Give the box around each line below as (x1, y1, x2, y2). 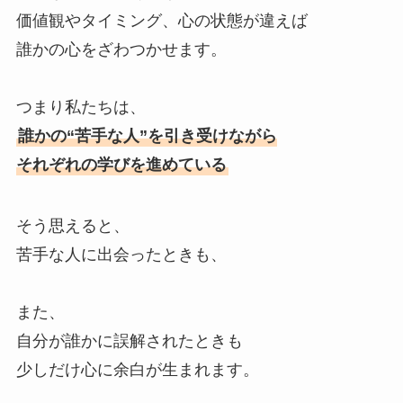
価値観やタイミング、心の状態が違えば (15, 12, 308, 31)
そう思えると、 (15, 216, 130, 235)
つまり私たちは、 (15, 98, 146, 117)
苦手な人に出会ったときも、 (15, 245, 227, 264)
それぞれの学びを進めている (15, 156, 227, 175)
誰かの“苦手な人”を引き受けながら (17, 127, 277, 146)
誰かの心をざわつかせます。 (15, 40, 227, 59)
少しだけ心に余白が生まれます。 (15, 360, 259, 379)
